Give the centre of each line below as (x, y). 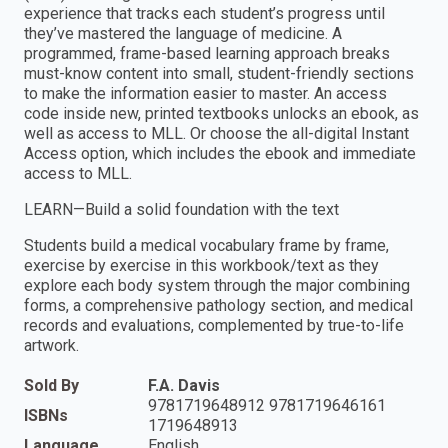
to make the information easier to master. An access (205, 93)
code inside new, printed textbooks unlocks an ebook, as (221, 113)
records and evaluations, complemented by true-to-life (214, 325)
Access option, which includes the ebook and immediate (220, 153)
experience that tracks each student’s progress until (204, 13)
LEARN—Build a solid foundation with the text (181, 209)
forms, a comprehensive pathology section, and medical (218, 305)
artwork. (51, 345)
